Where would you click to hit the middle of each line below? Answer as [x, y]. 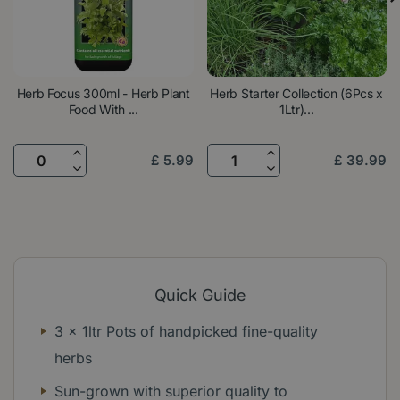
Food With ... [103, 110]
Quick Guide [200, 296]
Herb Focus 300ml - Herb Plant [103, 94]
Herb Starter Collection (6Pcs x [297, 94]
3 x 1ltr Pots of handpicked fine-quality [186, 331]
